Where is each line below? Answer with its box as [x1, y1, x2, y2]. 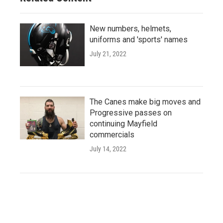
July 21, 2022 [90, 50, 126, 58]
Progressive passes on [90, 108, 172, 118]
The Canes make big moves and [90, 97, 201, 107]
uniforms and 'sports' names [90, 35, 188, 45]
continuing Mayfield [90, 119, 157, 129]
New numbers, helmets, [90, 24, 171, 34]
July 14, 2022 [90, 145, 126, 153]
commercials [90, 130, 134, 140]
